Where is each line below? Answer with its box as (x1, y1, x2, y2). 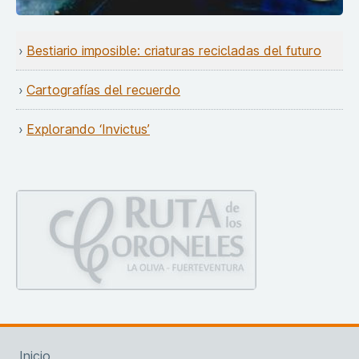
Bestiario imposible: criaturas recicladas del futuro (26, 42, 321, 58)
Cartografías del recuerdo (26, 81, 180, 98)
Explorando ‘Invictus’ (26, 120, 150, 137)
